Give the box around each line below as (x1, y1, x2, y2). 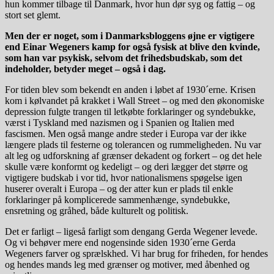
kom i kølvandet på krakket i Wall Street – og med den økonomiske (5, 95, 264, 106)
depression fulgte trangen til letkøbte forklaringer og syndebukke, (5, 106, 256, 117)
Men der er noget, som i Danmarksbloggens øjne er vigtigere (5, 30, 254, 41)
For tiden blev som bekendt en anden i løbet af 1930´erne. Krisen (5, 84, 256, 95)
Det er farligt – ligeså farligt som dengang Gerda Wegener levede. (5, 226, 257, 237)
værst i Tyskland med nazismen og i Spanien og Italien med (5, 117, 234, 128)
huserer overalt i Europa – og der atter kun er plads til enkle (5, 183, 233, 194)
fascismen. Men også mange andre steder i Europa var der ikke (5, 128, 246, 139)
